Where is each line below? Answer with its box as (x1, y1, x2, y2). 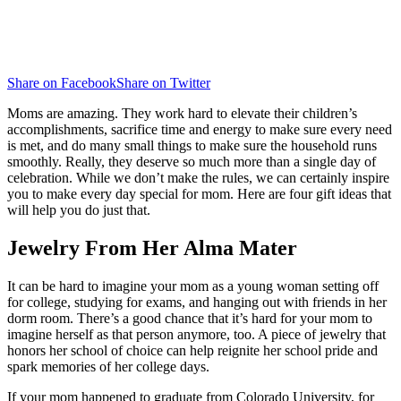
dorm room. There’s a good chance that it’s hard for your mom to (7, 310, 372, 326)
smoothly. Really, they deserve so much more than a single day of (7, 153, 376, 169)
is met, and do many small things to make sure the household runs (7, 137, 377, 153)
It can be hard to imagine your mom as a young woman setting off (7, 277, 379, 294)
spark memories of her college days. (7, 358, 209, 374)
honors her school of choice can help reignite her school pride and (7, 342, 378, 358)
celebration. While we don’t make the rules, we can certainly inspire (7, 169, 389, 185)
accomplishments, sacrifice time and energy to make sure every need (7, 121, 392, 137)
